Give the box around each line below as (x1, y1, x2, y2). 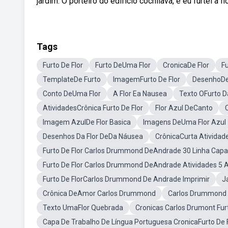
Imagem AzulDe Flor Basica (43, 118, 131, 126)
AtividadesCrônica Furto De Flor (43, 104, 143, 112)
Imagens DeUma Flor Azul (143, 118, 226, 126)
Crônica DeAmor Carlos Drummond (43, 189, 156, 197)
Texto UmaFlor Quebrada (43, 204, 123, 212)
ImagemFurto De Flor (113, 75, 180, 83)
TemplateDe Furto (43, 75, 101, 83)
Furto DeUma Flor (95, 61, 151, 69)
